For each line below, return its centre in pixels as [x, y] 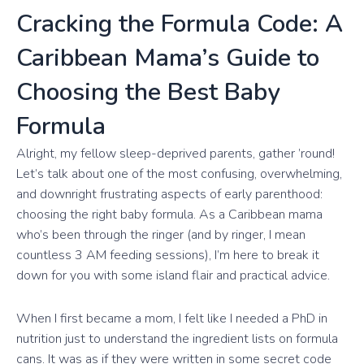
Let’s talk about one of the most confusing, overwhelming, [179, 174]
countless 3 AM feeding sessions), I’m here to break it [168, 256]
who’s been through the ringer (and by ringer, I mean [161, 235]
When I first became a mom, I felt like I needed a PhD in [172, 319]
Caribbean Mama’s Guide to [168, 58]
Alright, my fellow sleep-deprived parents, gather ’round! [175, 154]
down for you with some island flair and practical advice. [173, 276]
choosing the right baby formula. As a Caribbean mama [169, 215]
